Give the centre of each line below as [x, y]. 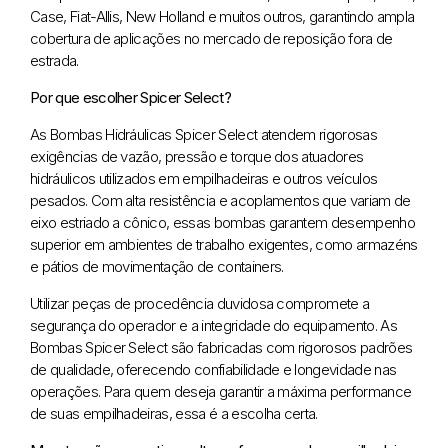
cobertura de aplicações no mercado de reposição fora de [211, 38]
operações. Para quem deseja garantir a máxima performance [221, 391]
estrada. [54, 60]
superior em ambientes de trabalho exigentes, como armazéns [224, 244]
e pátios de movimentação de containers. [157, 266]
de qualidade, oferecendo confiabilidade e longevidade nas [213, 369]
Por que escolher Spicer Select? [130, 97]
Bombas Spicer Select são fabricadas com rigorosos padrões [221, 347]
